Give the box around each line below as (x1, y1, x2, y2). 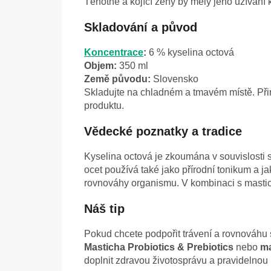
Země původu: (84, 74, 151, 85)
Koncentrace (84, 47, 143, 58)
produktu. (84, 100, 124, 111)
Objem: (84, 60, 117, 71)
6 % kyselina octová (146, 47, 234, 58)
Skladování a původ (84, 21, 197, 34)
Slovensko (151, 74, 198, 85)
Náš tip (84, 202, 125, 216)
